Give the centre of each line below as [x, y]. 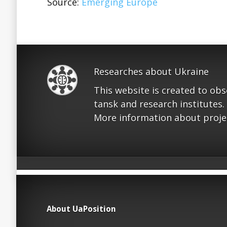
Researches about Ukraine [151, 71]
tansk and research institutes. [159, 104]
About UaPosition [81, 209]
